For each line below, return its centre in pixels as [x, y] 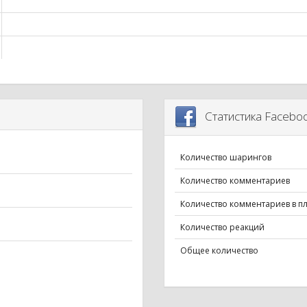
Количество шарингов [226, 158]
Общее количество [219, 251]
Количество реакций [222, 228]
